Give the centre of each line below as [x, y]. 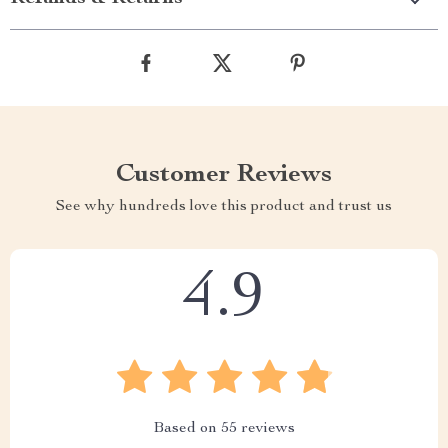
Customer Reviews [224, 175]
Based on [187, 429]
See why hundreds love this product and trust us [224, 207]
